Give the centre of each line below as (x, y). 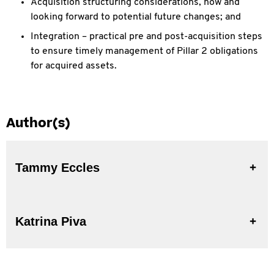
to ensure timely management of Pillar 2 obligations (144, 51)
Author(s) (38, 123)
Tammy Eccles (57, 168)
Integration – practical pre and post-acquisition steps (146, 37)
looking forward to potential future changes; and (136, 17)
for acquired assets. (74, 66)
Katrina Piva (51, 221)
